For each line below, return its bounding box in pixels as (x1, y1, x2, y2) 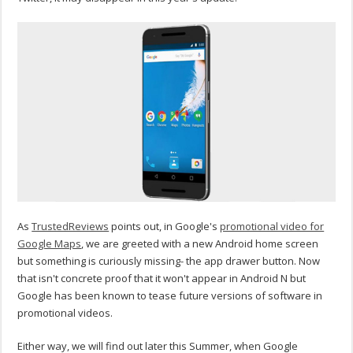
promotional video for (220, 219, 325, 234)
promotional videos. (17, 306, 113, 321)
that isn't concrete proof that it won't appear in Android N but (17, 271, 307, 286)
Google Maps (17, 236, 82, 251)
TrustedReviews (32, 219, 110, 234)
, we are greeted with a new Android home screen (81, 236, 319, 251)
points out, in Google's (109, 219, 221, 234)
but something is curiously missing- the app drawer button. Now (17, 254, 321, 269)
